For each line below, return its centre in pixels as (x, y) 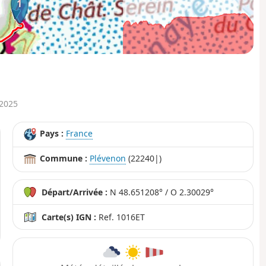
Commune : (64, 158)
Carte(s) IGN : (69, 217)
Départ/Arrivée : (75, 192)
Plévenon (108, 158)
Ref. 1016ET (121, 217)
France (80, 133)
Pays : (52, 133)
